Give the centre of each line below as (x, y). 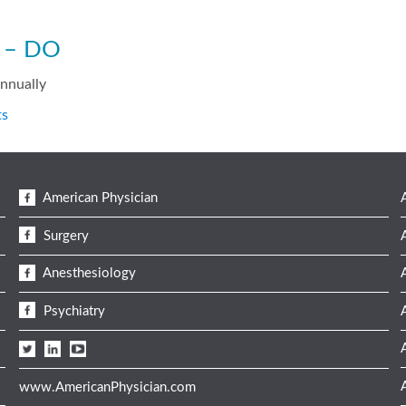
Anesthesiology (87, 274)
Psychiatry (72, 311)
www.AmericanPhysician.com (107, 387)
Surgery (64, 236)
